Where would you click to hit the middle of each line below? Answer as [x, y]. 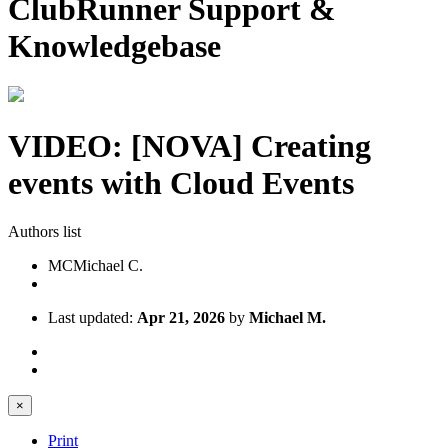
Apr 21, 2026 [181, 318]
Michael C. [108, 266]
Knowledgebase [114, 45]
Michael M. [287, 318]
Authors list [44, 232]
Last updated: [92, 318]
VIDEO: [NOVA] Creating [189, 145]
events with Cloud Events [181, 182]
